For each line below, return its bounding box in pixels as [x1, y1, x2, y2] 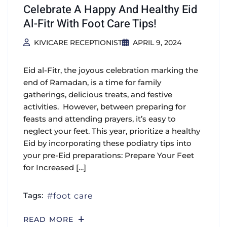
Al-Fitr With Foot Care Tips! [23, 16, 157, 32]
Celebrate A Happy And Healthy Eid [23, 2, 197, 18]
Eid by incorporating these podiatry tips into [23, 138, 192, 148]
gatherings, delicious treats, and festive [23, 90, 172, 100]
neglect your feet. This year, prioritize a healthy [23, 126, 200, 136]
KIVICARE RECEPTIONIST [33, 38, 122, 48]
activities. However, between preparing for [23, 102, 186, 112]
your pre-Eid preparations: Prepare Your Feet [23, 150, 194, 161]
